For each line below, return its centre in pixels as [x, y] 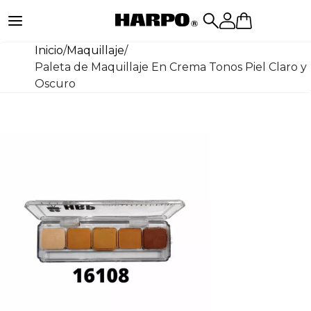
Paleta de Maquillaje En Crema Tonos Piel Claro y [171, 67]
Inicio [49, 51]
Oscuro [55, 84]
